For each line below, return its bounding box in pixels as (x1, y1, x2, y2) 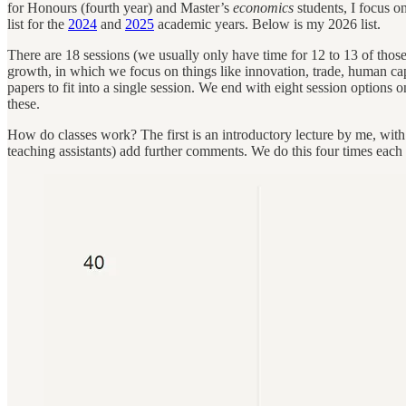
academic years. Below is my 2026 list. (154, 15, 381, 32)
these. (7, 95, 40, 111)
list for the (7, 15, 68, 32)
